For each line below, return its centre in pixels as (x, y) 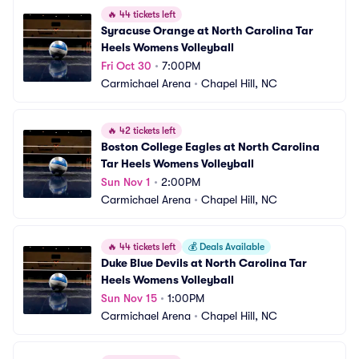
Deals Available (231, 247)
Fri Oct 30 (126, 66)
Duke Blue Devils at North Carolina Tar (204, 263)
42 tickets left (146, 131)
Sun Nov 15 (129, 298)
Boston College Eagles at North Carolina (210, 147)
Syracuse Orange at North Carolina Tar (207, 30)
